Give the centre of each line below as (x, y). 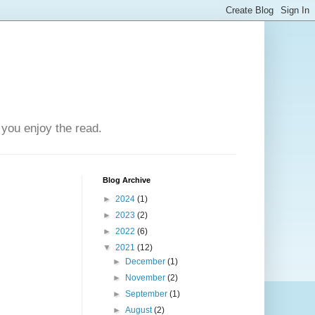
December (147, 262)
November (147, 278)
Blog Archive (127, 180)
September (148, 294)
